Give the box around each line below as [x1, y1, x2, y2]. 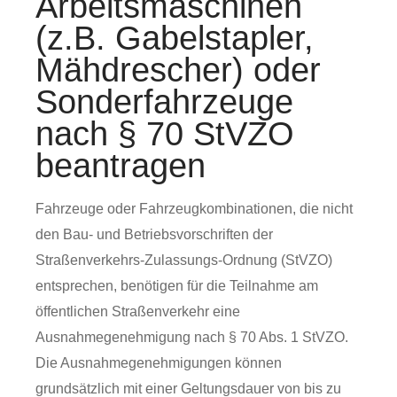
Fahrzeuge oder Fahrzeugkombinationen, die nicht [35, 201, 353, 216]
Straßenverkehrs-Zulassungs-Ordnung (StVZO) [35, 253, 332, 268]
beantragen [35, 147, 206, 184]
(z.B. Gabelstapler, [35, 19, 314, 57]
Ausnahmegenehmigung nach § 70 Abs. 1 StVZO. [35, 330, 348, 345]
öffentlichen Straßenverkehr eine [35, 304, 240, 319]
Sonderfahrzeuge [35, 83, 293, 121]
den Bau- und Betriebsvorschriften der [35, 227, 273, 242]
